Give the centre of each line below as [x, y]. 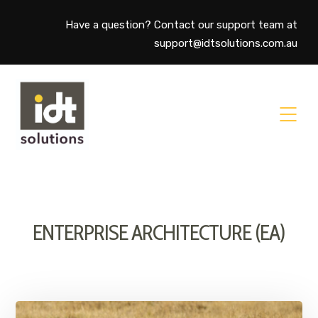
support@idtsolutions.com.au [225, 43]
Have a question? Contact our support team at [181, 25]
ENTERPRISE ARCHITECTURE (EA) [159, 232]
